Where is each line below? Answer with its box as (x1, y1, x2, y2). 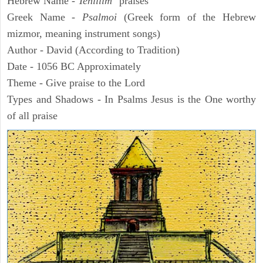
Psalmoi (82, 11, 117, 23)
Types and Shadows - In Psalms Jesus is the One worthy (7, 93, 256, 106)
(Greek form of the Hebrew (116, 11, 256, 23)
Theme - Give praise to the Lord (7, 77, 145, 89)
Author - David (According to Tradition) (7, 44, 180, 56)
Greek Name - (7, 11, 82, 23)
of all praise (7, 110, 58, 122)
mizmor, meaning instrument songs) (7, 28, 160, 40)
